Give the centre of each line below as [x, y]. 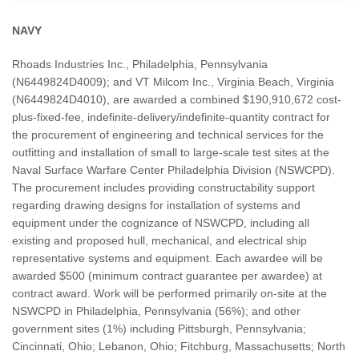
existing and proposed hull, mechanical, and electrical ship [159, 241]
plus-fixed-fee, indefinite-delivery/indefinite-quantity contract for [171, 117]
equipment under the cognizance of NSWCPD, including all [161, 223]
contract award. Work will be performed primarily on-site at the [169, 294]
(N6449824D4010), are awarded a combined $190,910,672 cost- [177, 100]
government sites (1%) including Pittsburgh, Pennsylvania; [159, 329]
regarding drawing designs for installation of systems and [156, 206]
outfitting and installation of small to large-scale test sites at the [171, 153]
